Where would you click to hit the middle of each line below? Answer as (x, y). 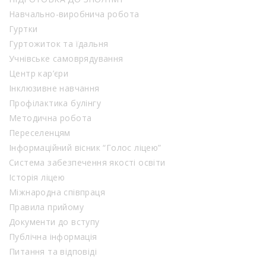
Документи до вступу (54, 222)
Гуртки (23, 29)
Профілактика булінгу (55, 103)
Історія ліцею (37, 178)
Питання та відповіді (53, 252)
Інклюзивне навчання (54, 88)
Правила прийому (46, 207)
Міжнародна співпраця (57, 192)
